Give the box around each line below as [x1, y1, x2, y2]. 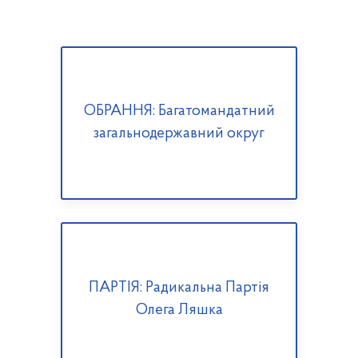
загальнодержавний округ [93, 126, 265, 142]
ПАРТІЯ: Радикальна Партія [89, 280, 269, 296]
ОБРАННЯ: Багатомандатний [83, 104, 275, 120]
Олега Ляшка [135, 302, 223, 318]
